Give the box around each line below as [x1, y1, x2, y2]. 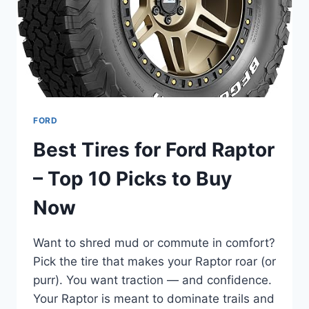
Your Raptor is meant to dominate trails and [33, 291, 275, 306]
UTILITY [92, 24, 132, 36]
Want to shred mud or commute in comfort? [33, 235, 275, 250]
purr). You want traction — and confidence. [33, 272, 272, 287]
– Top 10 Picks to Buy [33, 166, 232, 190]
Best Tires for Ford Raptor [33, 137, 275, 161]
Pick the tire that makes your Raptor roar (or [33, 254, 276, 268]
